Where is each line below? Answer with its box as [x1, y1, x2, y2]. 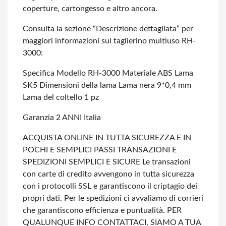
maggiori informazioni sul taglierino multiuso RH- [23, 37, 196, 45]
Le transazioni [140, 158, 191, 166]
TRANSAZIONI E [115, 146, 177, 154]
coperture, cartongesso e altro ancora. [23, 5, 157, 13]
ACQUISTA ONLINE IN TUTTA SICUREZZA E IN [23, 134, 191, 142]
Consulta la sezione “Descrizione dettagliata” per [23, 25, 193, 33]
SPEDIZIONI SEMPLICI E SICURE [23, 158, 140, 166]
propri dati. [23, 194, 62, 202]
